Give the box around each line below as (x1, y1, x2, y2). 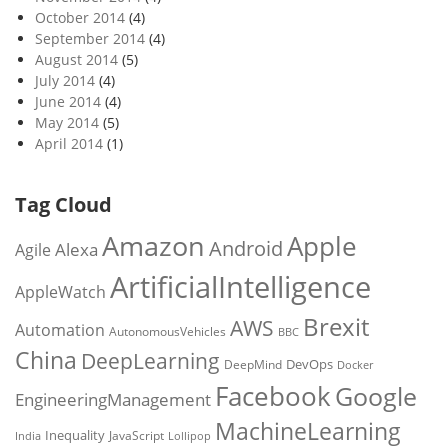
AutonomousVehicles (109, 323, 226, 339)
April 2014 (35, 134, 103, 153)
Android (209, 235, 283, 262)
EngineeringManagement (15, 388, 211, 411)
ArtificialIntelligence (110, 267, 371, 307)
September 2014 (35, 29, 145, 48)
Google (335, 379, 417, 413)
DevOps (286, 355, 333, 373)
